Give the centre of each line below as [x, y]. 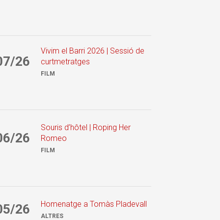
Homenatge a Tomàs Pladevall [94, 204]
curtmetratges [65, 61]
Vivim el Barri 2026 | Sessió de [92, 51]
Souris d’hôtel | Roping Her [85, 127]
